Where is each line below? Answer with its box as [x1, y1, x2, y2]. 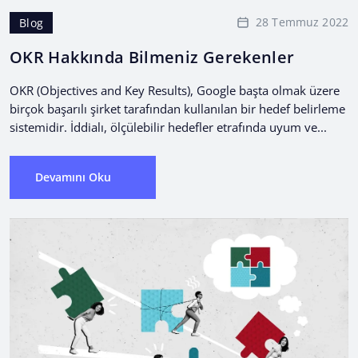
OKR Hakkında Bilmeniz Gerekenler [10, 46, 295, 68]
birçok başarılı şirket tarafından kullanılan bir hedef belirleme [10, 100, 345, 117]
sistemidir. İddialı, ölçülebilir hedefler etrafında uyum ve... [10, 118, 327, 135]
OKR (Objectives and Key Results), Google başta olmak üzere [10, 82, 340, 98]
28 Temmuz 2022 [256, 14, 348, 30]
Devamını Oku [35, 169, 111, 185]
